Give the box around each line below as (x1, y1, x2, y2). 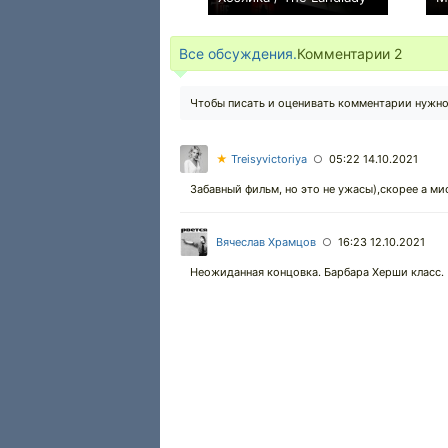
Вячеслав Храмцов (216, 235, 316, 249)
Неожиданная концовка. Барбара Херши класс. (190, 265, 444, 279)
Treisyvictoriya (228, 152, 307, 166)
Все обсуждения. (179, 45, 297, 62)
